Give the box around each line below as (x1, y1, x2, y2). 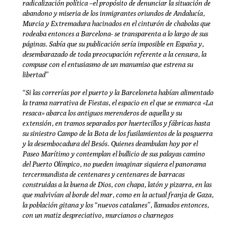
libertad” (22, 71, 49, 79)
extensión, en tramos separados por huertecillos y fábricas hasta (22, 119, 210, 127)
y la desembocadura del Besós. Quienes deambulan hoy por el (22, 139, 198, 148)
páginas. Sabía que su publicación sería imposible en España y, (22, 40, 204, 49)
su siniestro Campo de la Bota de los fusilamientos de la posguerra (22, 129, 213, 138)
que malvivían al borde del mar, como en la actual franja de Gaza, (22, 190, 214, 199)
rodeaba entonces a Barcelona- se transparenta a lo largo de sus (22, 30, 208, 38)
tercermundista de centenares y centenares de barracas (22, 170, 185, 178)
